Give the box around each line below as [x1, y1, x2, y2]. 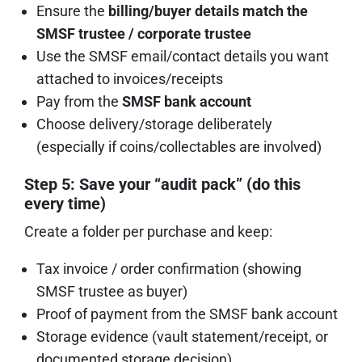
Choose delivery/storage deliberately [36, 115, 272, 133]
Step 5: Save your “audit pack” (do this [24, 174, 301, 194]
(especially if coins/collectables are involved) [36, 137, 322, 155]
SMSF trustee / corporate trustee [36, 24, 251, 42]
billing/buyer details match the [108, 2, 308, 19]
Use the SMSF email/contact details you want [36, 47, 329, 65]
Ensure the [36, 2, 108, 19]
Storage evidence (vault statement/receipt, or [36, 327, 328, 345]
